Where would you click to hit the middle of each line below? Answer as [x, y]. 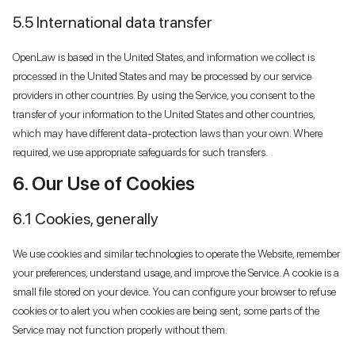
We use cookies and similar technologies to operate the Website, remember [176, 253]
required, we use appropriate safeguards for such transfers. [140, 152]
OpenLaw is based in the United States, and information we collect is [164, 57]
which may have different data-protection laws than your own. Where [168, 133]
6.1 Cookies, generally [86, 218]
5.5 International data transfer [113, 22]
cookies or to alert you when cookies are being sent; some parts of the [166, 310]
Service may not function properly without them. [120, 329]
